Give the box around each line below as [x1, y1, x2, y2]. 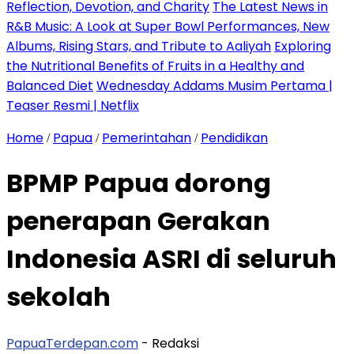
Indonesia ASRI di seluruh [6, 241, 337, 277]
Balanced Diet [6, 77, 93, 95]
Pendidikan [201, 129, 268, 147]
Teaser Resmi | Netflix [6, 96, 139, 115]
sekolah [6, 279, 111, 315]
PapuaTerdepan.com [6, 333, 138, 352]
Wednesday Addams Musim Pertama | [96, 77, 333, 95]
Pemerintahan [102, 129, 191, 147]
